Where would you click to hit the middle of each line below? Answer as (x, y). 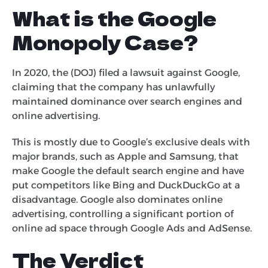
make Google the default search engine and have (128, 170)
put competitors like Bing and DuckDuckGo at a (126, 185)
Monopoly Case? (107, 42)
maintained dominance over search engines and (127, 101)
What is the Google (114, 18)
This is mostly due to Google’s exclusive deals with (131, 142)
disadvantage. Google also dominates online (117, 199)
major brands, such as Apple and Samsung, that (125, 156)
